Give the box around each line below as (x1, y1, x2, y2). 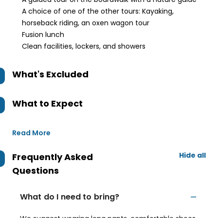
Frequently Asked (12, 151, 93, 163)
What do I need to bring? (20, 191, 120, 202)
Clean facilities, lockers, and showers (22, 41, 145, 51)
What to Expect (12, 97, 83, 109)
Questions (12, 164, 59, 177)
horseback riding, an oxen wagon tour (22, 18, 149, 28)
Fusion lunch (22, 30, 64, 39)
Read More (12, 128, 51, 138)
